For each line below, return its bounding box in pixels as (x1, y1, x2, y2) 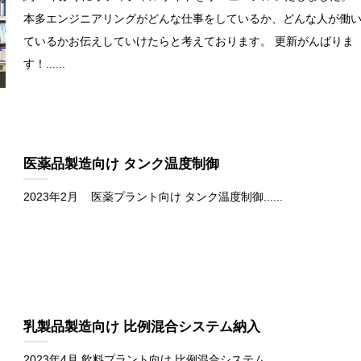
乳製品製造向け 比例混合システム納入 (23, 318, 260, 334)
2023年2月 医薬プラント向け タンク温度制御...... (23, 190, 283, 204)
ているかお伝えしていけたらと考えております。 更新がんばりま (23, 35, 354, 48)
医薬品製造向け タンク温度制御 (23, 156, 219, 172)
